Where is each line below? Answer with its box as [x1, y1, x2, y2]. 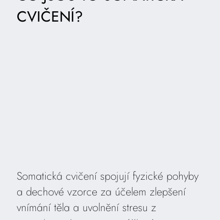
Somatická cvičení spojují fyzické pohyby [16, 167, 198, 184]
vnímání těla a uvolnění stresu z [16, 199, 156, 215]
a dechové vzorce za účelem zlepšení [16, 183, 186, 199]
